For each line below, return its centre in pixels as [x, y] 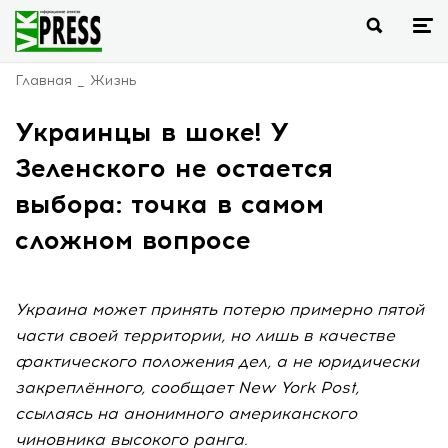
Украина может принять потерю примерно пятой [219, 309]
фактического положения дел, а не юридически [217, 361]
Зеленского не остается [174, 168]
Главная [43, 80]
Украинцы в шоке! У [152, 132]
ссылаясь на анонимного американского [186, 413]
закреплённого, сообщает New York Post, [187, 387]
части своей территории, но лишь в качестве [205, 335]
